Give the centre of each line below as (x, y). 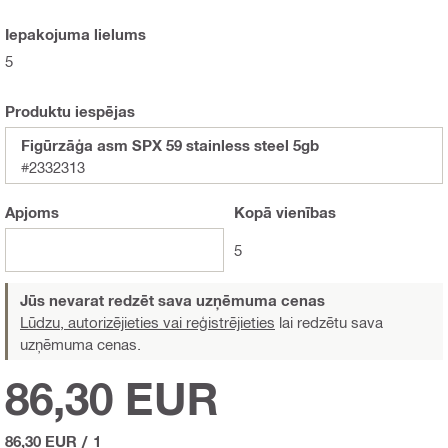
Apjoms (32, 211)
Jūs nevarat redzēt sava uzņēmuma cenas (172, 299)
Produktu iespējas (70, 110)
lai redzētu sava (329, 321)
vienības (304, 211)
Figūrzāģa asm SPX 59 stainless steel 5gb (170, 144)
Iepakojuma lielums (75, 33)
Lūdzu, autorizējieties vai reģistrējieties (147, 321)
